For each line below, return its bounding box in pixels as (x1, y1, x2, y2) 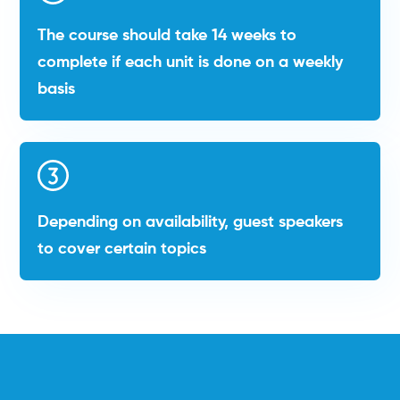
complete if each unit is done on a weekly (37, 54, 344, 71)
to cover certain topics (37, 241, 207, 258)
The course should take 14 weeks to (37, 28, 297, 45)
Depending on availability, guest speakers (37, 214, 344, 231)
